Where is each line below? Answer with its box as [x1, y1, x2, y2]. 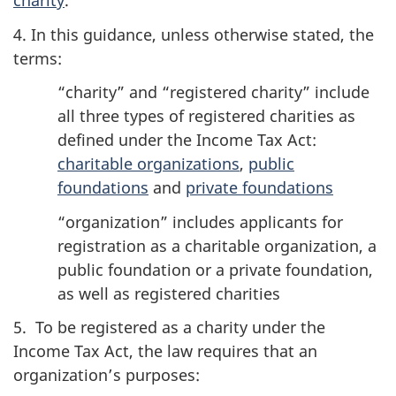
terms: [13, 47, 62, 69]
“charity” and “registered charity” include [57, 81, 369, 103]
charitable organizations [57, 153, 240, 174]
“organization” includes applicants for [57, 210, 343, 232]
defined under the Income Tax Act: [57, 129, 316, 150]
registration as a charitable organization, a [57, 234, 377, 256]
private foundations [186, 177, 333, 198]
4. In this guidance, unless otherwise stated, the [13, 23, 374, 45]
